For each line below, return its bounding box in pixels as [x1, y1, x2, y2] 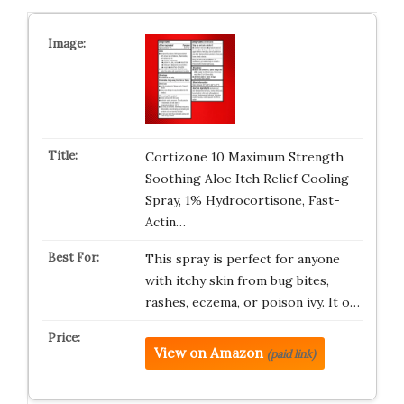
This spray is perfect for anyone [144, 251, 340, 267]
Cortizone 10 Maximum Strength [144, 149, 344, 165]
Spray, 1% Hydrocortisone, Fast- [144, 192, 340, 208]
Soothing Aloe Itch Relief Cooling [144, 170, 349, 187]
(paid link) [266, 347, 316, 361]
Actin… [144, 214, 186, 230]
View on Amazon [153, 344, 263, 362]
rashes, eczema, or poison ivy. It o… [144, 294, 360, 310]
